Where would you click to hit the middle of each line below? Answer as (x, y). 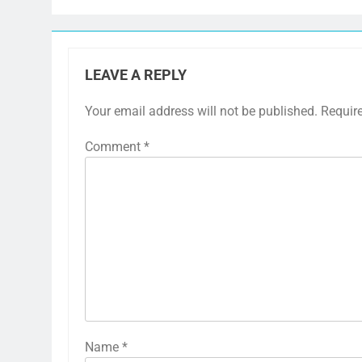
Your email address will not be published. (201, 111)
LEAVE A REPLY (136, 75)
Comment (114, 146)
